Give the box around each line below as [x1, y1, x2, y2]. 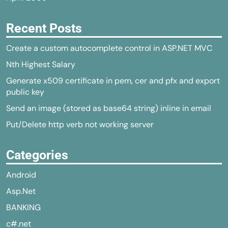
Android [6, 169, 36, 180]
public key [6, 87, 44, 97]
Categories [6, 148, 68, 162]
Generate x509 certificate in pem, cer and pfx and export [6, 75, 220, 86]
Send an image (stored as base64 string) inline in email [6, 103, 211, 113]
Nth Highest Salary [6, 59, 75, 70]
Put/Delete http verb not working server [6, 119, 154, 130]
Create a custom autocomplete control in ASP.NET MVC [6, 43, 212, 53]
